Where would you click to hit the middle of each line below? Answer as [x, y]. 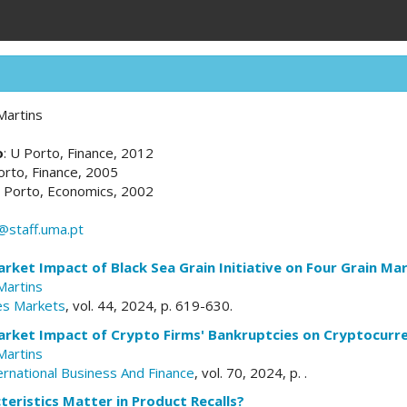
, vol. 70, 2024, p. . [251, 372]
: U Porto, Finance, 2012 [79, 153]
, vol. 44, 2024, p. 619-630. [149, 305]
